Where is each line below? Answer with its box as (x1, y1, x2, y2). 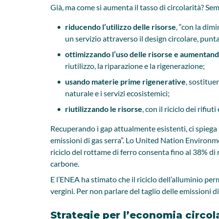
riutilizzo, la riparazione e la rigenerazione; (65, 61, 205, 70)
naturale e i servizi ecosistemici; (65, 88, 170, 98)
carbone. (50, 159, 79, 168)
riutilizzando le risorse (65, 104, 142, 113)
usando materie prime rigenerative (65, 77, 186, 86)
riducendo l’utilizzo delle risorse (65, 22, 176, 31)
